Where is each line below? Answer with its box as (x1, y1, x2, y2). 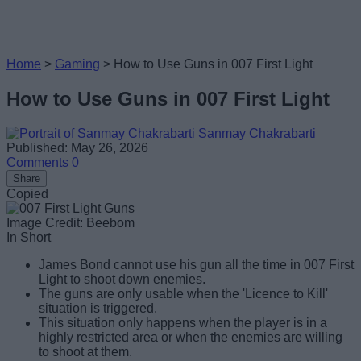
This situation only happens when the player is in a (39, 315, 327, 330)
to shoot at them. (39, 344, 132, 359)
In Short (6, 230, 51, 244)
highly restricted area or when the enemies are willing (39, 330, 342, 344)
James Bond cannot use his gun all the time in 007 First (39, 257, 354, 272)
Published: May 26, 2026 (6, 140, 148, 155)
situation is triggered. (39, 301, 157, 315)
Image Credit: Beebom (6, 215, 135, 230)
